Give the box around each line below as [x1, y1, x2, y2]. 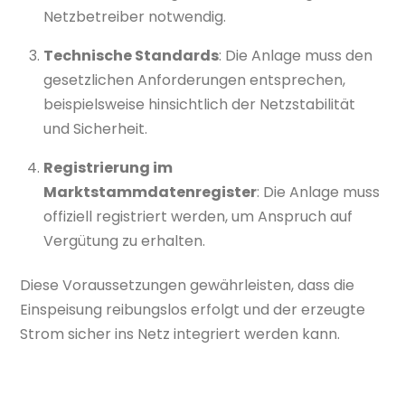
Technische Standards [43, 44, 219, 66]
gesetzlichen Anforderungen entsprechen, [43, 69, 345, 90]
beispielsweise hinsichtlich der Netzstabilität [43, 93, 355, 115]
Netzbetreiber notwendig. [43, 5, 226, 27]
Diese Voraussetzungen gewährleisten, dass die [20, 275, 355, 297]
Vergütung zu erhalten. [43, 230, 205, 251]
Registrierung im [43, 156, 173, 178]
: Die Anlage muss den [219, 44, 372, 66]
